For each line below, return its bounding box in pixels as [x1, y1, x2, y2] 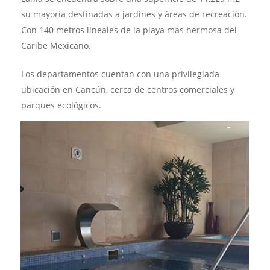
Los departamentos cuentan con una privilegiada [21, 67, 219, 80]
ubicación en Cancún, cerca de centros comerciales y [21, 83, 234, 95]
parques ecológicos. [21, 99, 101, 111]
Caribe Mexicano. [21, 39, 91, 51]
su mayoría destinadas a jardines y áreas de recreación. [21, 8, 247, 20]
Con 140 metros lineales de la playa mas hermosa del [21, 24, 237, 36]
